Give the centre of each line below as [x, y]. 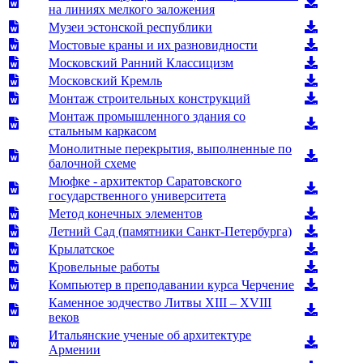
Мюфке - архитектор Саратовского [145, 181]
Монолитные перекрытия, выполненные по [170, 148]
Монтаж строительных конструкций [149, 98]
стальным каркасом [102, 130]
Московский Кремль [105, 80]
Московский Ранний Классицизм [141, 62]
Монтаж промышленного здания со [147, 116]
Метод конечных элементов [126, 213]
